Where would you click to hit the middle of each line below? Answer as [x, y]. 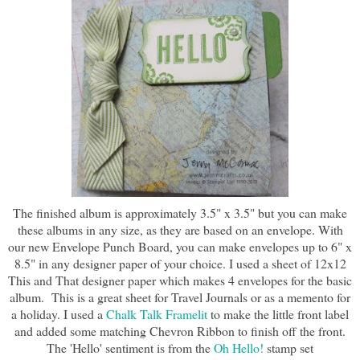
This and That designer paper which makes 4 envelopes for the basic [180, 280]
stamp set [288, 348]
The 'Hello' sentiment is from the [130, 348]
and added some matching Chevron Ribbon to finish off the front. [180, 331]
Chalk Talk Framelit [155, 314]
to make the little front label [278, 314]
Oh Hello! [239, 348]
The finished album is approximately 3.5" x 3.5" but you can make [180, 213]
